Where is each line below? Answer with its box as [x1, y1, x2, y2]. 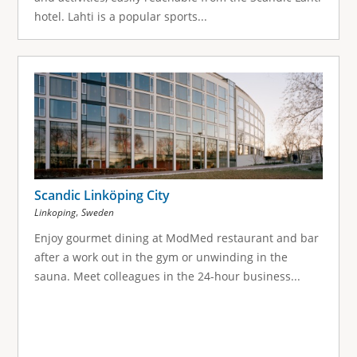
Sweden [80, 205, 114, 219]
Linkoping [33, 205, 76, 219]
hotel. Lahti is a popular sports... [33, 8, 207, 24]
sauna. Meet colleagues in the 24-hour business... [33, 268, 300, 284]
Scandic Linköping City [33, 186, 170, 204]
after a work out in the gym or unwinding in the [33, 249, 288, 265]
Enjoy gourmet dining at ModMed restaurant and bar [33, 229, 319, 245]
